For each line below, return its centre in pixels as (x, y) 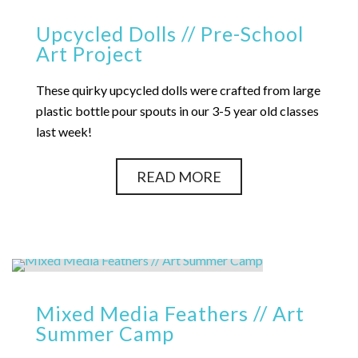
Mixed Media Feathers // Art (170, 313)
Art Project (89, 54)
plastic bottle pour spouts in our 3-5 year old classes (177, 111)
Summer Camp (105, 333)
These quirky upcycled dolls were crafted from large (178, 90)
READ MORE (179, 177)
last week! (64, 131)
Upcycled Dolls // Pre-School (170, 34)
